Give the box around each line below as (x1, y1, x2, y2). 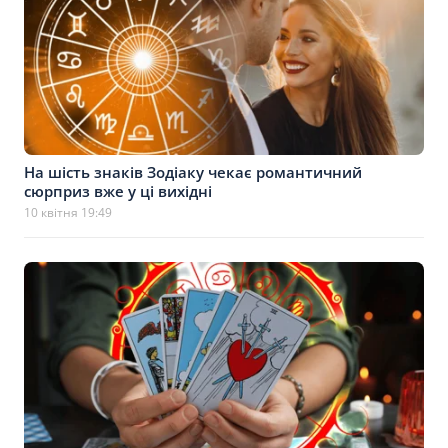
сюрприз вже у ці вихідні (24, 181, 212, 201)
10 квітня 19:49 (24, 204, 112, 221)
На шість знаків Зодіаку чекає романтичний (24, 162, 362, 182)
